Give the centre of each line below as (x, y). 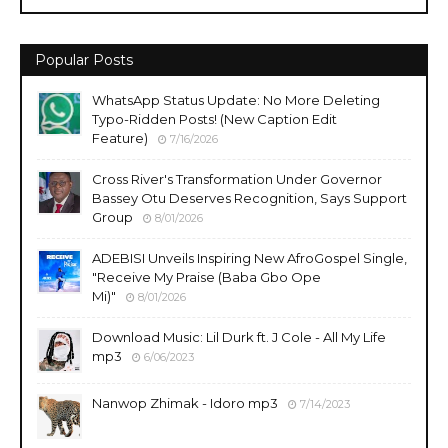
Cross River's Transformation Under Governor (237, 179)
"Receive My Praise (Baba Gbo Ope (206, 277)
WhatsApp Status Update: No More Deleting (236, 100)
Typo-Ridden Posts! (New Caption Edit (214, 119)
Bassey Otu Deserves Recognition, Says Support (249, 198)
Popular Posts (84, 60)
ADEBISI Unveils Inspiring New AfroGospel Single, (249, 258)
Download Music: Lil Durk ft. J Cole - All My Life (239, 337)
